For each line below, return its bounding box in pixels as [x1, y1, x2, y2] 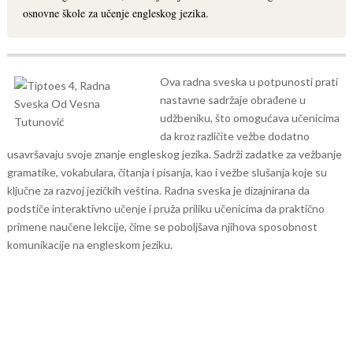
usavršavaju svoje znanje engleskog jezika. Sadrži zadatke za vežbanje [6, 147, 342, 161]
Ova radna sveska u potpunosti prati [159, 75, 338, 88]
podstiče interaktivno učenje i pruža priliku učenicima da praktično [6, 202, 325, 215]
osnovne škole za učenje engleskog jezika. [22, 6, 209, 20]
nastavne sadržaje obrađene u [159, 93, 306, 106]
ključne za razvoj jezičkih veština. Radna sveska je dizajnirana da [6, 184, 310, 197]
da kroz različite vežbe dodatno [159, 129, 310, 143]
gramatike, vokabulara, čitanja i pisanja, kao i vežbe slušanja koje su [6, 165, 327, 179]
